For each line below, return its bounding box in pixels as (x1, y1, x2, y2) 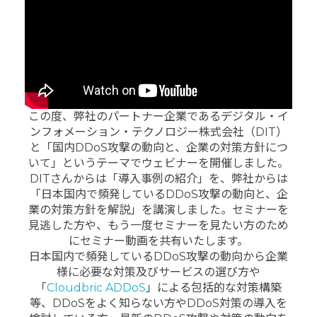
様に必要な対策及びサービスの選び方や (57, 265, 260, 279)
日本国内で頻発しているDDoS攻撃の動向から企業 (29, 249, 288, 263)
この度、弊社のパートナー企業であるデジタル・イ (28, 109, 289, 123)
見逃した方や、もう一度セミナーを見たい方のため (28, 218, 289, 232)
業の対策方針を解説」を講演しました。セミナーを (28, 202, 289, 217)
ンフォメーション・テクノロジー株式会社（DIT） (30, 125, 287, 139)
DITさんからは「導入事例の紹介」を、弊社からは (29, 171, 288, 185)
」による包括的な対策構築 (146, 280, 282, 294)
